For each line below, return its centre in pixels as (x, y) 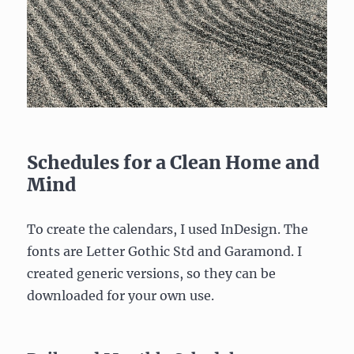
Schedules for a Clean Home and (173, 163)
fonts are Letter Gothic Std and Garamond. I (165, 252)
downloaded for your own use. (121, 296)
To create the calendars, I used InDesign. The (168, 230)
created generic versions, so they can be (152, 274)
